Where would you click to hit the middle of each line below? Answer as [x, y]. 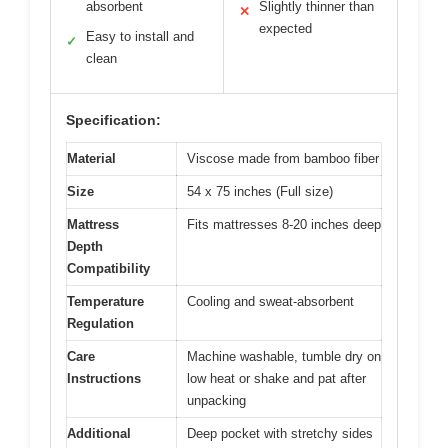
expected [285, 29]
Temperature [105, 302]
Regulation [100, 324]
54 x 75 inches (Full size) [260, 192]
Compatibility [108, 269]
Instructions [104, 379]
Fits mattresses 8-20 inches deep [284, 225]
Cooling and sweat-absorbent [270, 302]
